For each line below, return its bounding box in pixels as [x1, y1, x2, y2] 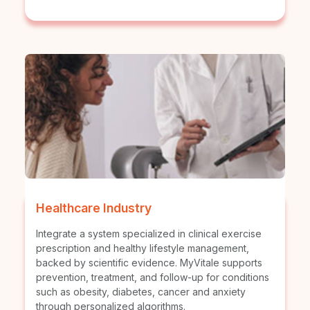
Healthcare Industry [36, 201, 152, 216]
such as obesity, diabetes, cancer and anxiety [36, 286, 246, 298]
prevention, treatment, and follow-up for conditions [36, 271, 269, 284]
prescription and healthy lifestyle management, [36, 242, 249, 255]
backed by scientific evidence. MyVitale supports [36, 257, 262, 269]
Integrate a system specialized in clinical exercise [36, 228, 262, 240]
